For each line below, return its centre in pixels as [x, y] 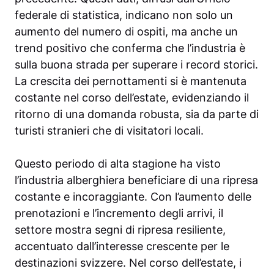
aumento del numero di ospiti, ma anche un [126, 32]
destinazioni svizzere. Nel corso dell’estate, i [128, 263]
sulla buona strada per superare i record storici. [136, 65]
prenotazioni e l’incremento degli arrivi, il [119, 213]
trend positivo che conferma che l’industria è [130, 48]
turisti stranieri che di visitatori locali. [109, 131]
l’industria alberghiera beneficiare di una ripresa [136, 180]
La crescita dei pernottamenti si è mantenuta [131, 81]
